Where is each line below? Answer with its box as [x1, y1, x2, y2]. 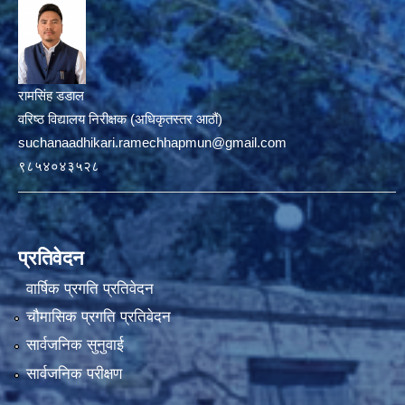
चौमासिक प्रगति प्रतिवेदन [25, 308, 171, 326]
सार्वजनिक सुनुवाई [25, 336, 124, 354]
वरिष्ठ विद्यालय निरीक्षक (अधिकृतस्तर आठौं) [18, 111, 222, 127]
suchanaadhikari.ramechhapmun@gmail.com [18, 135, 287, 151]
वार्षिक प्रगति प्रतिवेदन [25, 279, 154, 297]
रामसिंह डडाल [18, 88, 84, 104]
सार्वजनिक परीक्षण [25, 364, 122, 382]
